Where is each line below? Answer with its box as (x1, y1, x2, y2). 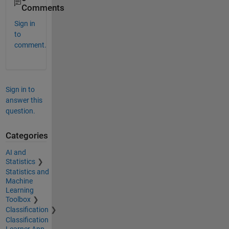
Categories (5, 131, 48, 141)
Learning (5, 186, 34, 194)
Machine (5, 176, 33, 185)
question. (5, 107, 35, 116)
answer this (5, 96, 42, 105)
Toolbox (5, 195, 31, 203)
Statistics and (5, 167, 49, 176)
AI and (5, 148, 26, 156)
